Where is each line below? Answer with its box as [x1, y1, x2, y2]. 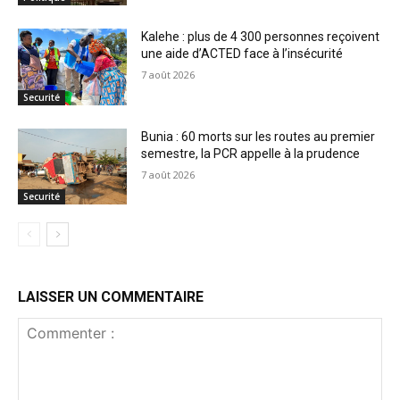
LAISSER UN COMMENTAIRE [18, 288, 204, 306]
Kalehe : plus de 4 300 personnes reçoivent [141, 29, 380, 44]
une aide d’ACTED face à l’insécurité [141, 46, 344, 61]
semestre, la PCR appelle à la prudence [141, 146, 361, 161]
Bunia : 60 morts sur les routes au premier [141, 129, 376, 144]
